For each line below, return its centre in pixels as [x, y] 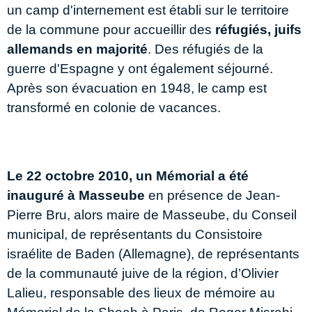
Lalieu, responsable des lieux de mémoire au [141, 292]
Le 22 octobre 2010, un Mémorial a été [128, 175]
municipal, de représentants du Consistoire [135, 234]
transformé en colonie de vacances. [114, 107]
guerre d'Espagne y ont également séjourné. [140, 68]
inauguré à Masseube [76, 195]
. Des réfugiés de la [205, 49]
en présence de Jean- [212, 195]
